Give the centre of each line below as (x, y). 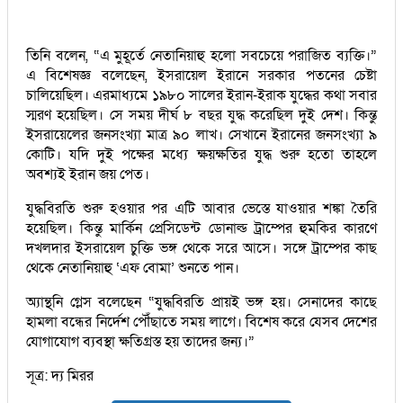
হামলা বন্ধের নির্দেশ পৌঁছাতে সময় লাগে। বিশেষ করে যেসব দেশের (201, 322)
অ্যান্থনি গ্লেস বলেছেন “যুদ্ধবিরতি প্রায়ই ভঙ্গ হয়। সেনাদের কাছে (201, 302)
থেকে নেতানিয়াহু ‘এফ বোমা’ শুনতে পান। (133, 268)
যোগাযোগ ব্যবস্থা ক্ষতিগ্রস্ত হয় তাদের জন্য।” (140, 341)
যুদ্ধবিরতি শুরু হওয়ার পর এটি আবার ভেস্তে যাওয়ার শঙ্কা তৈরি (201, 208)
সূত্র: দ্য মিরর (60, 376)
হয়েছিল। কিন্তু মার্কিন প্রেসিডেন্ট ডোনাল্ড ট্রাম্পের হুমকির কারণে (201, 228)
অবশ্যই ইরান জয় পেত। (88, 174)
